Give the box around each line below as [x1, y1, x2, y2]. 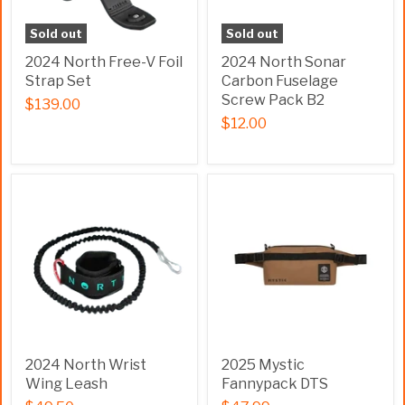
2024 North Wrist [25, 356, 146, 373]
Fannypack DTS [221, 375, 328, 392]
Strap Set [25, 72, 91, 89]
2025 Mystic [221, 356, 305, 373]
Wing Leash [25, 375, 108, 392]
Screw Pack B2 [221, 91, 325, 108]
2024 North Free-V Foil [25, 53, 183, 71]
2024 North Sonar [221, 53, 346, 71]
